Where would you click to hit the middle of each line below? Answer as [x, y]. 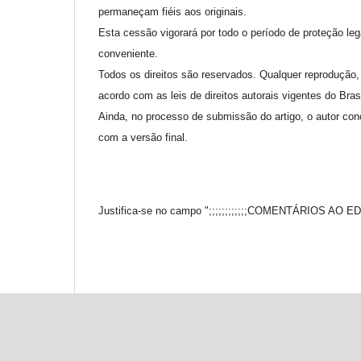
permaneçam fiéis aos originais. [172, 11]
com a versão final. [143, 137]
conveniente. [128, 53]
